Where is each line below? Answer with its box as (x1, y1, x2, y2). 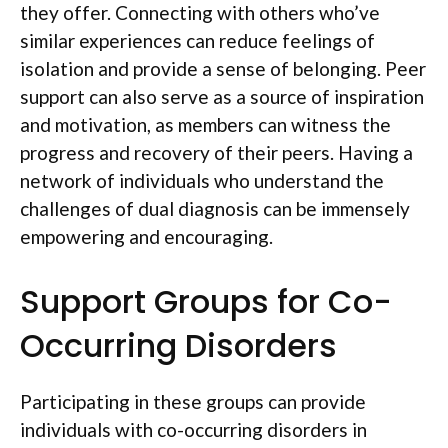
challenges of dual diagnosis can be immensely (20, 197, 410, 220)
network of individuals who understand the (20, 169, 384, 192)
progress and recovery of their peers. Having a (20, 141, 413, 164)
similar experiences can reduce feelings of (20, 29, 375, 52)
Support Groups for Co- (20, 278, 392, 324)
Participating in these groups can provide (20, 389, 366, 413)
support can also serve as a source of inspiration (20, 85, 424, 108)
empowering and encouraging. (20, 225, 273, 248)
